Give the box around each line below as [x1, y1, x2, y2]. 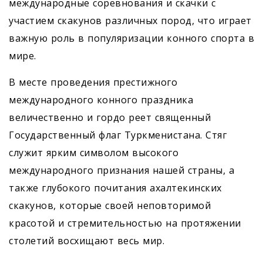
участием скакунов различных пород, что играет [9, 14, 252, 28]
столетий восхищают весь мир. [9, 234, 164, 248]
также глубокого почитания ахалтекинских [9, 181, 222, 195]
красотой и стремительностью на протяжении [9, 217, 241, 230]
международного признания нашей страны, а [9, 164, 234, 177]
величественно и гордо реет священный [9, 111, 211, 124]
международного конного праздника [9, 93, 193, 107]
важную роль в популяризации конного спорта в [9, 32, 254, 45]
